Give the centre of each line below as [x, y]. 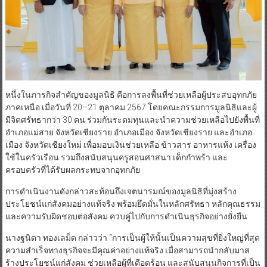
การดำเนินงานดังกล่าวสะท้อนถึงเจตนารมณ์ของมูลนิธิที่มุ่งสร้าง [121, 191]
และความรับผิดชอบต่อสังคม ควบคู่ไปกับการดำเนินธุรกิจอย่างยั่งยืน [126, 216]
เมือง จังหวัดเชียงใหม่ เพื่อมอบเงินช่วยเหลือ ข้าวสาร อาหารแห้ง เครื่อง [131, 145]
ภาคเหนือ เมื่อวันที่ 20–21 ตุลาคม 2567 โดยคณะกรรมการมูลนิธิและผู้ [131, 107]
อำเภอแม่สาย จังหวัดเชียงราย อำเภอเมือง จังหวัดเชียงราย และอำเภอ [128, 132]
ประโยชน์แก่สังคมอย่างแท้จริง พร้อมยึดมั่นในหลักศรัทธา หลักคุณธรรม [133, 204]
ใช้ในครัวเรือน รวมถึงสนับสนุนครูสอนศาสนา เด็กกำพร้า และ [116, 157]
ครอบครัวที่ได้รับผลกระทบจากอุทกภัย [72, 170]
